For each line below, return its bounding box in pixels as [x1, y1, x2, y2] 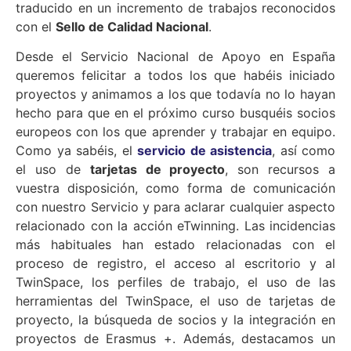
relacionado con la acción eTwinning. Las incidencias [16, 218, 335, 234]
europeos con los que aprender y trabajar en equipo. [16, 124, 335, 140]
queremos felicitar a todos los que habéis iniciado [16, 67, 335, 84]
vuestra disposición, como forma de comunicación [16, 180, 335, 197]
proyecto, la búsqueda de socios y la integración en [16, 312, 335, 328]
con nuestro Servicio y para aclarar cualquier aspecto [16, 199, 335, 215]
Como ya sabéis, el [16, 143, 132, 159]
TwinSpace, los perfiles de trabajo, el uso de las [16, 274, 335, 291]
